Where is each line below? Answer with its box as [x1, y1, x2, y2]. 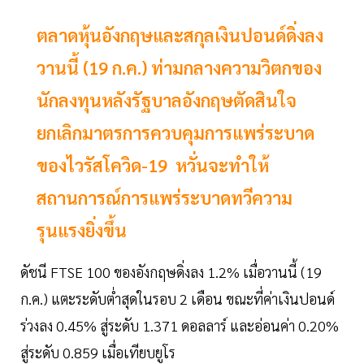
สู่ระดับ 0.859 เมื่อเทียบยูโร [20, 343, 175, 362]
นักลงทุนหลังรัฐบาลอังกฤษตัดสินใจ [37, 89, 297, 112]
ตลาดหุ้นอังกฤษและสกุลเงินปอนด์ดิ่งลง [37, 24, 323, 47]
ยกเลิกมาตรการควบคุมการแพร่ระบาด [37, 121, 314, 145]
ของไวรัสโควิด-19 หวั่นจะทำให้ [37, 154, 269, 177]
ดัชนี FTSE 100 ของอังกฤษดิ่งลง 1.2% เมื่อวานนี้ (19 [20, 262, 322, 282]
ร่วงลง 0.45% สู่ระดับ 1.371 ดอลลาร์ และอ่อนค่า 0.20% [20, 316, 339, 336]
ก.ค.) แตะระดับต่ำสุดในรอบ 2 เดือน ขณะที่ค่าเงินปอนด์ [20, 289, 335, 309]
